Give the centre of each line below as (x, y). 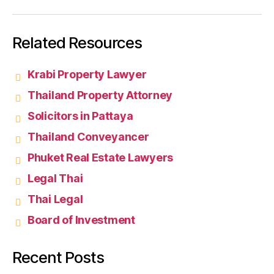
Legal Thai (55, 179)
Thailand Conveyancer (88, 137)
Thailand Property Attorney (100, 95)
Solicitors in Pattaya (80, 116)
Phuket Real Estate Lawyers (100, 158)
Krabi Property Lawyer (87, 75)
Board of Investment (81, 220)
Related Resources (77, 43)
